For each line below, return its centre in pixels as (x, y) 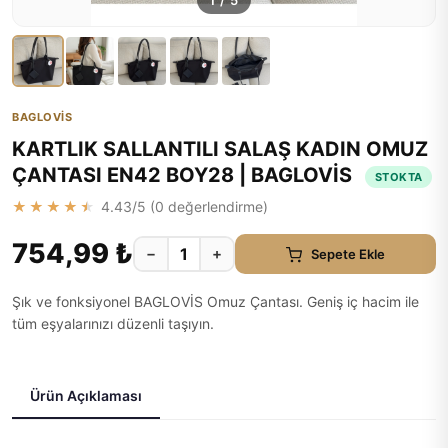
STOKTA (399, 176)
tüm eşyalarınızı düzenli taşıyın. (113, 323)
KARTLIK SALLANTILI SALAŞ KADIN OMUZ (220, 149)
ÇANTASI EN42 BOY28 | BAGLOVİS (184, 175)
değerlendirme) (216, 206)
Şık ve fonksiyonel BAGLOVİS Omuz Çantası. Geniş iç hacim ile (215, 301)
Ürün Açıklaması (86, 395)
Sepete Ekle (348, 253)
